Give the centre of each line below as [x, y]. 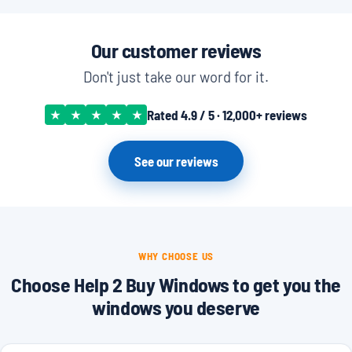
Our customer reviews [176, 49]
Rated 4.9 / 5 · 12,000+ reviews [227, 114]
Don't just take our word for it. [176, 77]
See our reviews [176, 161]
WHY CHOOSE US [176, 257]
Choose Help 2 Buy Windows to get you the [176, 284]
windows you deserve [176, 306]
